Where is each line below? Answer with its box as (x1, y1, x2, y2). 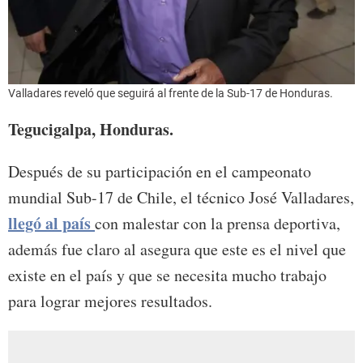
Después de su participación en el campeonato (8, 160, 311, 182)
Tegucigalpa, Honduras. (8, 117, 173, 141)
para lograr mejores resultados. (8, 289, 212, 312)
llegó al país (8, 211, 91, 235)
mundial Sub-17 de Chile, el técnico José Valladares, (8, 186, 354, 208)
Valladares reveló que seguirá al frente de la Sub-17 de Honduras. (8, 86, 333, 100)
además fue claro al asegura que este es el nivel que (8, 237, 346, 260)
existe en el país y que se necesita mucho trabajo (8, 263, 327, 286)
